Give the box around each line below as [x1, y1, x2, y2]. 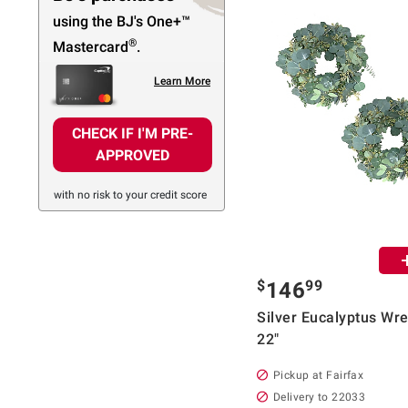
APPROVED [96, 147, 169, 165]
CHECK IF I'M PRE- [72, 125, 193, 143]
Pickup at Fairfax [273, 368, 364, 382]
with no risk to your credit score [54, 189, 207, 202]
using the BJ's [53, 12, 147, 30]
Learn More [153, 75, 210, 88]
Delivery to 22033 [273, 390, 366, 403]
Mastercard [53, 37, 128, 56]
